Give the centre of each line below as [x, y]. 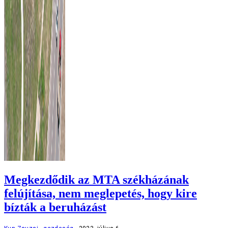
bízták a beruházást [55, 207]
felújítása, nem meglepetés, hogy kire [101, 193]
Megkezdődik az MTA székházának [96, 179]
